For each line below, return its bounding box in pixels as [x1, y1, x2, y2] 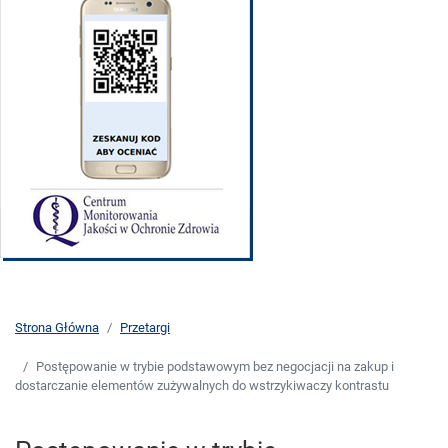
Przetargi [120, 320, 170, 336]
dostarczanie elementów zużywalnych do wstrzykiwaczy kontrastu [15, 378, 389, 394]
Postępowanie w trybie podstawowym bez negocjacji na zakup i [36, 359, 394, 375]
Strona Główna [15, 320, 99, 336]
